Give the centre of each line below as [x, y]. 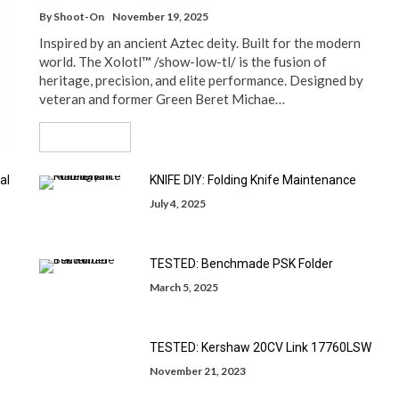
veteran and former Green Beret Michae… [162, 99]
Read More [79, 137]
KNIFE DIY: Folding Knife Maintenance [253, 180]
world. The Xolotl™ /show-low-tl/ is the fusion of [183, 61]
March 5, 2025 [184, 287]
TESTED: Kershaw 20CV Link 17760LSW [261, 347]
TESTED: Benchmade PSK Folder [241, 264]
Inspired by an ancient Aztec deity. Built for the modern [200, 43]
